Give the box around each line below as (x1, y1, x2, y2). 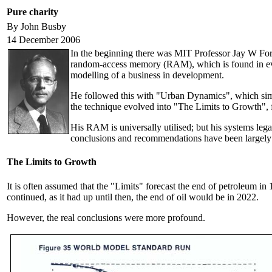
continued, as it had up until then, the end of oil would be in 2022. (7, 191, 259, 202)
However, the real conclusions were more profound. (7, 212, 205, 223)
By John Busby (7, 21, 69, 32)
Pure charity (7, 7, 58, 17)
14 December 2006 (7, 35, 80, 45)
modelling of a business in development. (70, 70, 224, 80)
